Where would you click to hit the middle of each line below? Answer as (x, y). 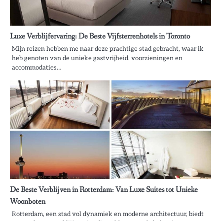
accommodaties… (37, 67)
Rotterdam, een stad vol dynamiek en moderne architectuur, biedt (108, 214)
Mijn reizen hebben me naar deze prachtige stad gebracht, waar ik (108, 49)
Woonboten (28, 201)
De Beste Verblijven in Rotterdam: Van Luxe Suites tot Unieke (104, 189)
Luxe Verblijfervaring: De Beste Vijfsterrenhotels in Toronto (100, 36)
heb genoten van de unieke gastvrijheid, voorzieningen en (97, 58)
